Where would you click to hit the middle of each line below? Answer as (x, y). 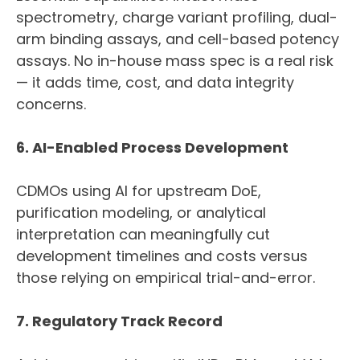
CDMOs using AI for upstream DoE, (139, 191)
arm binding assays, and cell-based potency (178, 39)
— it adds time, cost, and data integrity (155, 83)
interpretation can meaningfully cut (143, 235)
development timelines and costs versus (162, 256)
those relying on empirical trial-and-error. (166, 278)
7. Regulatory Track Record (119, 321)
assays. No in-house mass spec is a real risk (175, 61)
